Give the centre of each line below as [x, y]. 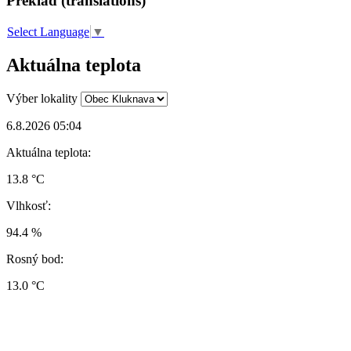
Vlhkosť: [29, 205]
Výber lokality [42, 98]
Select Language [48, 31]
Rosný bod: [35, 259]
